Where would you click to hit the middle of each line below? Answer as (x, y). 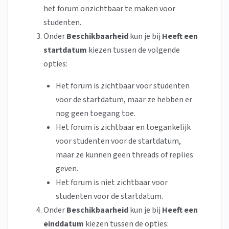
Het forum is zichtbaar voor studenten (123, 86)
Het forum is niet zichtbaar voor (112, 183)
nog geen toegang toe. (96, 114)
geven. (67, 169)
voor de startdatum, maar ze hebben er (124, 100)
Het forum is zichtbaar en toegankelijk (123, 128)
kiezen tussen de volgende (134, 50)
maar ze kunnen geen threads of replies (124, 155)
